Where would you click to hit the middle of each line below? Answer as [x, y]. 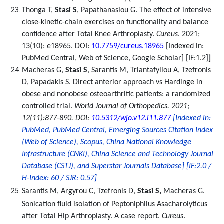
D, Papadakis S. [47, 82]
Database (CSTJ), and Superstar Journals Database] [103, 166]
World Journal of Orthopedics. [122, 106]
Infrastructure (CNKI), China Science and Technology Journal [118, 154]
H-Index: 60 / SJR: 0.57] [59, 178]
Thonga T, [38, 10]
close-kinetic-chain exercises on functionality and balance [115, 22]
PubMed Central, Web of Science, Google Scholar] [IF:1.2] [115, 58]
